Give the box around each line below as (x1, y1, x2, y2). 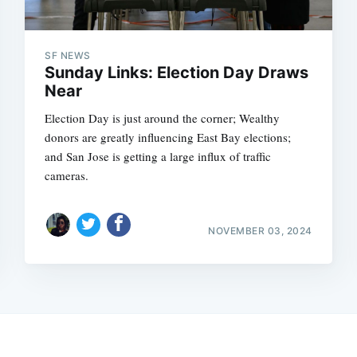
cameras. (45, 167, 89, 183)
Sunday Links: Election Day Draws (45, 62, 309, 82)
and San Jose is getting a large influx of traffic (45, 147, 272, 164)
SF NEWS (45, 49, 91, 61)
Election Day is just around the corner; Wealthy (45, 109, 280, 126)
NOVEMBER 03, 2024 (208, 224, 312, 237)
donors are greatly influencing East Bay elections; (45, 128, 292, 145)
